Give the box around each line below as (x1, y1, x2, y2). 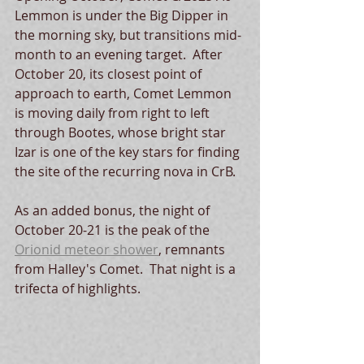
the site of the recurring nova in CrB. (15, 162, 242, 180)
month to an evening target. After (15, 45, 226, 63)
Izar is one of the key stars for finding (15, 143, 243, 161)
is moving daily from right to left (15, 104, 213, 122)
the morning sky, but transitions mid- (15, 26, 241, 44)
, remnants (158, 240, 228, 258)
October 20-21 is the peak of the (15, 221, 213, 239)
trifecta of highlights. (15, 279, 141, 297)
